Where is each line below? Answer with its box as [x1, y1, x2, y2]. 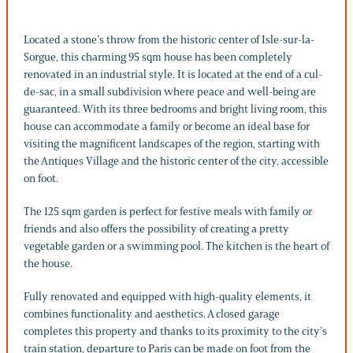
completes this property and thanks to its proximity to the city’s [24, 324, 327, 338]
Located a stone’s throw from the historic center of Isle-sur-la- [24, 32, 314, 46]
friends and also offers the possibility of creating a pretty [24, 221, 289, 236]
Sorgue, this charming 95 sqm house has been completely [24, 50, 292, 64]
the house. [24, 256, 72, 270]
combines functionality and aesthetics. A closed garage [24, 307, 280, 321]
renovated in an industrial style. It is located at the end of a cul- [24, 67, 322, 81]
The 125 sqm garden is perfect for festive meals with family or [24, 204, 312, 218]
